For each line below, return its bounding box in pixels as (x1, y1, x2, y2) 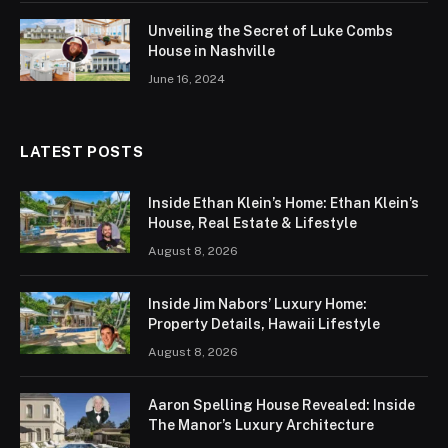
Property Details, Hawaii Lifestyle (148, 315, 380, 332)
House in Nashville (148, 42, 275, 59)
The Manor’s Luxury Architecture (148, 416, 374, 433)
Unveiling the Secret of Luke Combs (148, 22, 393, 39)
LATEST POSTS (20, 142, 144, 160)
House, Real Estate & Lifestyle (148, 214, 357, 231)
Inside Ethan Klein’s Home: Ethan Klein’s (148, 194, 419, 211)
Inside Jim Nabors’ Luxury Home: (148, 295, 367, 312)
